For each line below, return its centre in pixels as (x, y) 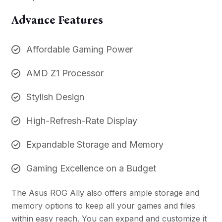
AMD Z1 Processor (65, 73)
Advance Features (57, 20)
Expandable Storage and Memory (95, 145)
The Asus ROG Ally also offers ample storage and (105, 193)
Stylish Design (55, 97)
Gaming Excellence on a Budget (91, 168)
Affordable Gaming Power (79, 50)
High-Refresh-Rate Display (82, 121)
